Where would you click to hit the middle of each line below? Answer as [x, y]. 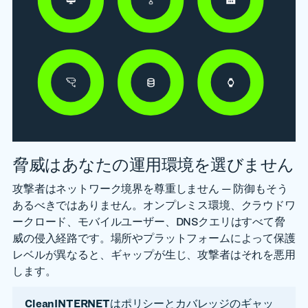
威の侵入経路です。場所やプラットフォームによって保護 [154, 238]
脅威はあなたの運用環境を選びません [153, 165]
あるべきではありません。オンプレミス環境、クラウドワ [154, 205]
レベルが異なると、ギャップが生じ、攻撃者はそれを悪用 [154, 255]
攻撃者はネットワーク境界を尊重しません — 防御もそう [150, 189]
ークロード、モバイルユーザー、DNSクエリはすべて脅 [149, 222]
